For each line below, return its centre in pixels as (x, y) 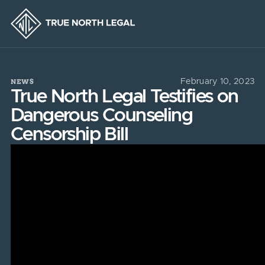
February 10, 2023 (218, 82)
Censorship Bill (69, 135)
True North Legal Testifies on (124, 97)
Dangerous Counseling (101, 116)
